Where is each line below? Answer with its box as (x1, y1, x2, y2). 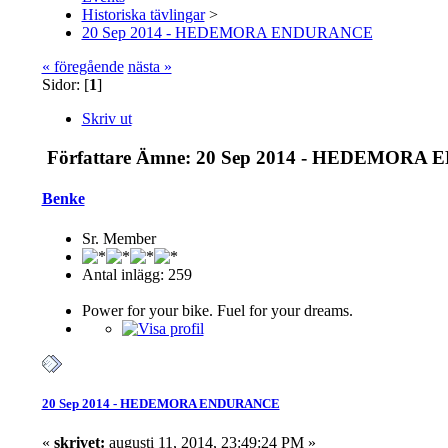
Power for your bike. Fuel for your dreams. (81, 301, 353, 319)
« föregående (41, 58, 124, 76)
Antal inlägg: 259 (81, 265, 192, 283)
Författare (46, 147, 131, 169)
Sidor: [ (41, 76, 89, 94)
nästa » (127, 58, 172, 76)
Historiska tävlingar (81, 6, 205, 24)
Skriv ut (81, 110, 132, 128)
